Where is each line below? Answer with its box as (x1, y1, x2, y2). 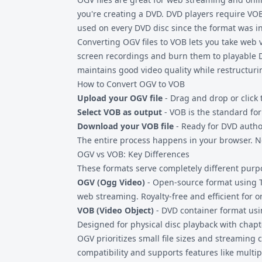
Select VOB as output (77, 106, 162, 118)
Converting (77, 36, 123, 47)
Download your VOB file (77, 120, 174, 132)
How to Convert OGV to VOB (77, 78, 185, 89)
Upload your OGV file (77, 92, 163, 104)
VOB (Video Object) (77, 205, 154, 216)
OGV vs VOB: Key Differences (77, 149, 189, 160)
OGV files (123, 36, 158, 47)
